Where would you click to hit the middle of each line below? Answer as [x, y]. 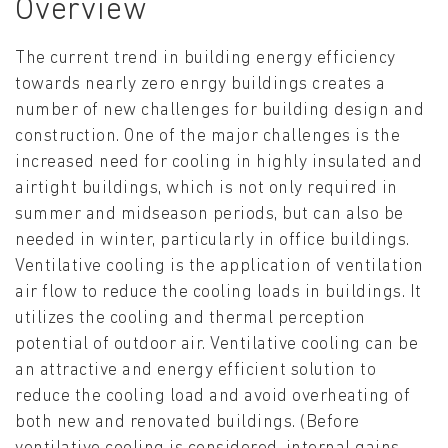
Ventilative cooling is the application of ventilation [219, 267]
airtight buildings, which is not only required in [206, 189]
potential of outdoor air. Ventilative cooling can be [216, 345]
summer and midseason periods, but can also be [209, 215]
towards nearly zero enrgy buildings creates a [200, 85]
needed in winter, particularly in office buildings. [212, 241]
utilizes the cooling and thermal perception [190, 319]
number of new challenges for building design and [219, 111]
